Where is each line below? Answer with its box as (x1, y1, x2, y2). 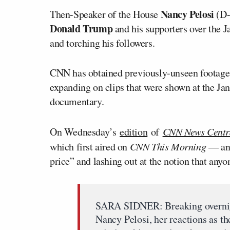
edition (120, 124, 148, 139)
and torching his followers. (50, 35, 155, 50)
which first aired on (50, 139, 130, 154)
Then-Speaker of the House (50, 7, 161, 21)
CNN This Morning (129, 139, 206, 153)
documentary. (50, 94, 104, 108)
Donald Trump (50, 21, 113, 36)
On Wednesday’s (50, 124, 120, 139)
